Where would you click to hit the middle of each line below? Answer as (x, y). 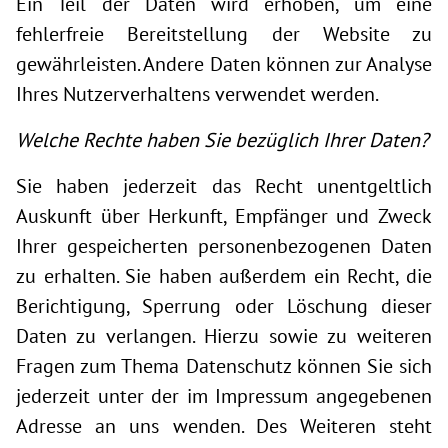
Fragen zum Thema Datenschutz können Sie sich (224, 366)
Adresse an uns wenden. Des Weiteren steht (224, 426)
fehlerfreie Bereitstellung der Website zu (224, 34)
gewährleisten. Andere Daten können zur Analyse (224, 64)
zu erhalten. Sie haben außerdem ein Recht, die (224, 276)
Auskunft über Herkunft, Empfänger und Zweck (224, 216)
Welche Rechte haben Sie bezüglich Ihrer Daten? (222, 140)
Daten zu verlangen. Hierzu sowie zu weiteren (224, 336)
